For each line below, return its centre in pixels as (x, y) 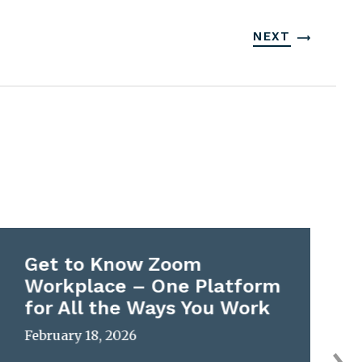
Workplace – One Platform (153, 286)
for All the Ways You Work (147, 307)
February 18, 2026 (81, 335)
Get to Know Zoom (113, 264)
